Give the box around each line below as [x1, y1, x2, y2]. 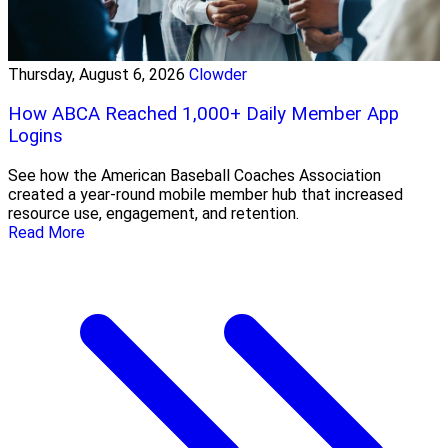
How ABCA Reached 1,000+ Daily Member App [8, 103, 399, 126]
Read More [8, 222, 85, 242]
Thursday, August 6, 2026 [8, 65, 185, 85]
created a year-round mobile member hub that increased [8, 184, 403, 204]
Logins [8, 125, 63, 148]
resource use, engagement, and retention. [8, 203, 299, 223]
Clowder [189, 65, 247, 85]
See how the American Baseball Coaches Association [8, 165, 381, 185]
